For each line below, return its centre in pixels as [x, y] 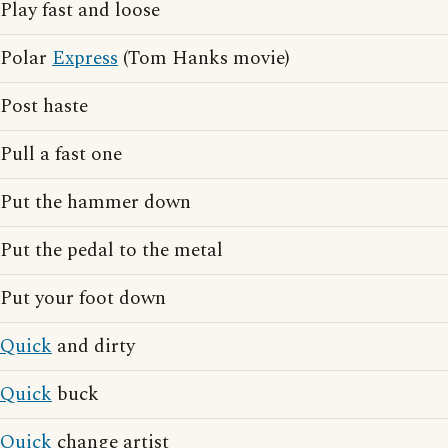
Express [85, 59]
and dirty [93, 347]
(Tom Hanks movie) [204, 59]
